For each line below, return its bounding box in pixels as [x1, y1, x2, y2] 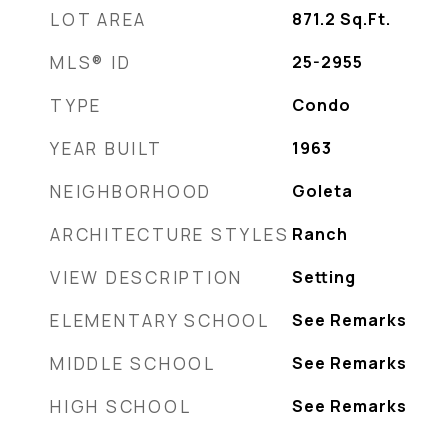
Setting [291, 266, 356, 288]
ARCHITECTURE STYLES [50, 223, 290, 246]
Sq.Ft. [339, 8, 391, 30]
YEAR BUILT [50, 137, 163, 160]
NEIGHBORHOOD [50, 180, 212, 203]
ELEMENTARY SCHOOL [50, 309, 270, 332]
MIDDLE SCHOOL [50, 352, 216, 375]
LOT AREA [50, 8, 147, 31]
